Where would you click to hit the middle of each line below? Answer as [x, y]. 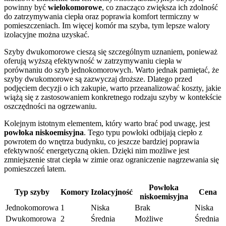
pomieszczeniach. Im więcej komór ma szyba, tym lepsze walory [107, 25]
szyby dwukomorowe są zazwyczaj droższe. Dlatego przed [98, 79]
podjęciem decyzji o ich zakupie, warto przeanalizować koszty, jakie [112, 88]
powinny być [26, 7]
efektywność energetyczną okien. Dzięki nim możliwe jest [97, 150]
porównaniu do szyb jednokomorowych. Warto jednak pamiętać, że [111, 70]
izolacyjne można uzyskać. [47, 34]
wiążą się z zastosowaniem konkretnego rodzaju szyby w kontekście [113, 97]
